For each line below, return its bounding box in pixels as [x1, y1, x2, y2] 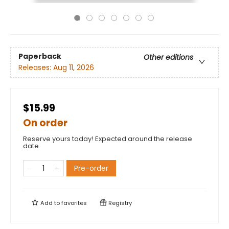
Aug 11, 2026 [53, 62, 94, 73]
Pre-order [74, 163, 108, 173]
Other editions [144, 52, 193, 63]
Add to [39, 199, 61, 207]
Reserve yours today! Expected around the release [23, 134, 192, 144]
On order [23, 116, 67, 130]
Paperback [18, 51, 61, 62]
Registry [107, 199, 132, 207]
